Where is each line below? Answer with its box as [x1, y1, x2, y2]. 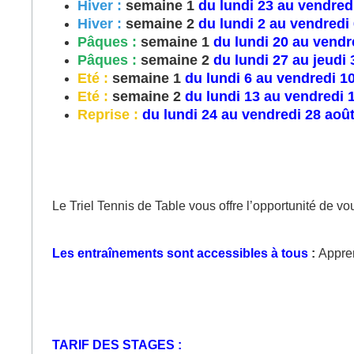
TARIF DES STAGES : [52, 337, 182, 352]
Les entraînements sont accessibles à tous [52, 246, 308, 260]
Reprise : [77, 106, 142, 122]
